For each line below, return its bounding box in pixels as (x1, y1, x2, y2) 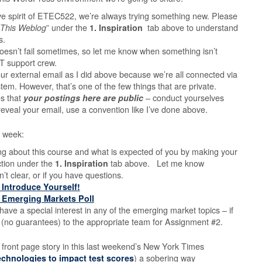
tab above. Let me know (108, 157, 204, 169)
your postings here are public (23, 92, 146, 104)
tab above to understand (145, 22, 238, 33)
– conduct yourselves (146, 92, 224, 104)
